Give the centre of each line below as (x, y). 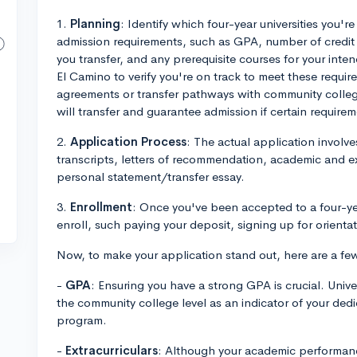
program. (82, 320)
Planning (95, 24)
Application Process (128, 141)
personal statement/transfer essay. (151, 177)
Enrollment (101, 207)
